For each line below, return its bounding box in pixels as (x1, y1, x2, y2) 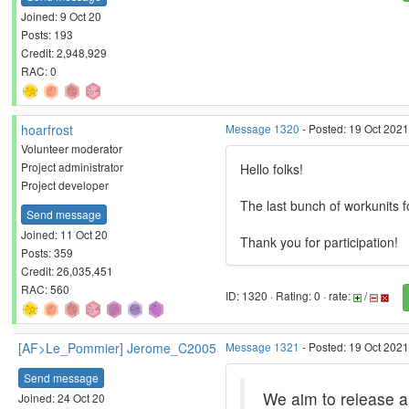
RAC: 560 (21, 280, 69, 297)
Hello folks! (240, 160, 303, 178)
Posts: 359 (21, 244, 73, 260)
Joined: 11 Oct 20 (21, 225, 108, 242)
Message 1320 (225, 121, 299, 136)
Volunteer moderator (21, 141, 122, 156)
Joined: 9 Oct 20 (21, 7, 101, 24)
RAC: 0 (21, 62, 57, 79)
